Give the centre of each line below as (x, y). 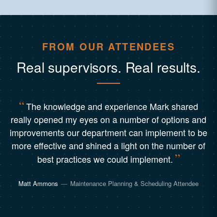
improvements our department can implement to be (108, 132)
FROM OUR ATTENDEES (108, 46)
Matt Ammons (38, 183)
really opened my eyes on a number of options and (108, 119)
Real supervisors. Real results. (108, 67)
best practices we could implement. (105, 159)
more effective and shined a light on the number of (108, 145)
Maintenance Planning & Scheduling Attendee (134, 183)
